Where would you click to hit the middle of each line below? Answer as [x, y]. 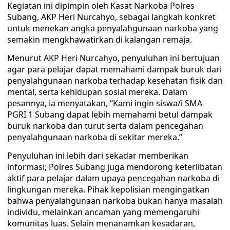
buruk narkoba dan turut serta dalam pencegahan [105, 126]
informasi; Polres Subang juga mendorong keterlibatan [115, 167]
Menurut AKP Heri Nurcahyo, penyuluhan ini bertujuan [113, 58]
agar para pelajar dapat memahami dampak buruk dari [114, 69]
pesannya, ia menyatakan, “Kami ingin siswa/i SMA [105, 103]
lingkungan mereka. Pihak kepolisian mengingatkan [108, 189]
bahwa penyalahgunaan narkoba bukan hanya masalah [115, 201]
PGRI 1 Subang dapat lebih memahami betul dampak [110, 114]
